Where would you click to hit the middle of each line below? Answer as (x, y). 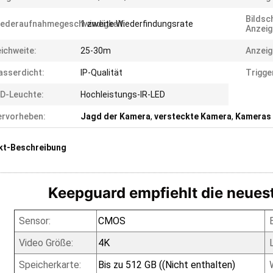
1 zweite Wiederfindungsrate (137, 24)
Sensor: (34, 221)
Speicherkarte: (50, 265)
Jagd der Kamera (115, 116)
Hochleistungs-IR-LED (123, 94)
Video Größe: (46, 243)
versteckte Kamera (193, 116)
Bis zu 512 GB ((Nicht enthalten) (166, 265)
